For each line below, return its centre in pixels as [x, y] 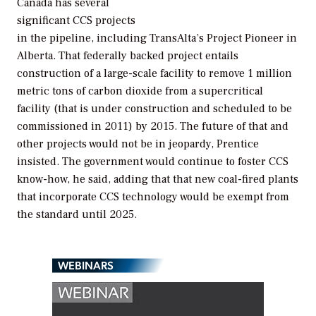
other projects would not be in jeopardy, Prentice [138, 144]
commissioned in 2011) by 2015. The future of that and [153, 126]
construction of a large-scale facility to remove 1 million [154, 73]
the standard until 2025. [77, 214]
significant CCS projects [76, 20]
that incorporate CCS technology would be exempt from [153, 196]
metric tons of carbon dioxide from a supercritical [140, 91]
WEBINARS [86, 265]
